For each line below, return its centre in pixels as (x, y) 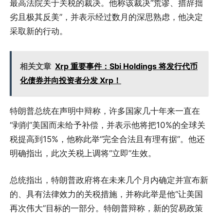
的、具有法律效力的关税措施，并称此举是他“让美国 (106, 194)
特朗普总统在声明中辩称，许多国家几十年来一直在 (105, 111)
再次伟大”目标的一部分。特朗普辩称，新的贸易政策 (106, 209)
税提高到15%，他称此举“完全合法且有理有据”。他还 (107, 139)
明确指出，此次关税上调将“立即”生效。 (83, 154)
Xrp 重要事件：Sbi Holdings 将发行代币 (126, 66)
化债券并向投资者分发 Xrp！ (71, 81)
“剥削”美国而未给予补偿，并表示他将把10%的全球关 (108, 125)
